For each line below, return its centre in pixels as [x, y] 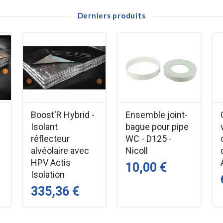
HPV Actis [51, 162]
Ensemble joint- [157, 114]
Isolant [44, 126]
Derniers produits [111, 16]
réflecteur [50, 138]
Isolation [48, 174]
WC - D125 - [149, 138]
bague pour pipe [157, 126]
